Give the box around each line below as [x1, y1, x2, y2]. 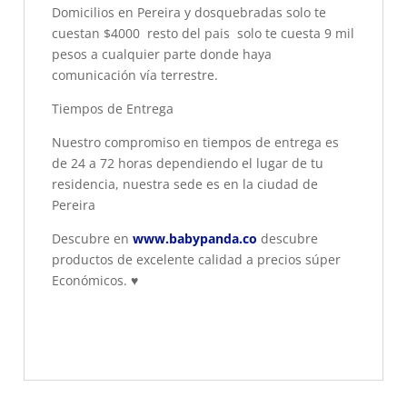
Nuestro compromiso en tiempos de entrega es [52, 133, 339, 151]
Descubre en [52, 229, 133, 247]
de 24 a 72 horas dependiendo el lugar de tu [52, 154, 323, 172]
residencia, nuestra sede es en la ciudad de [52, 174, 318, 193]
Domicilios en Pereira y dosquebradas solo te [52, 3, 326, 21]
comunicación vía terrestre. [52, 65, 218, 84]
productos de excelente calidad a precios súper [52, 250, 341, 268]
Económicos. [52, 271, 127, 289]
